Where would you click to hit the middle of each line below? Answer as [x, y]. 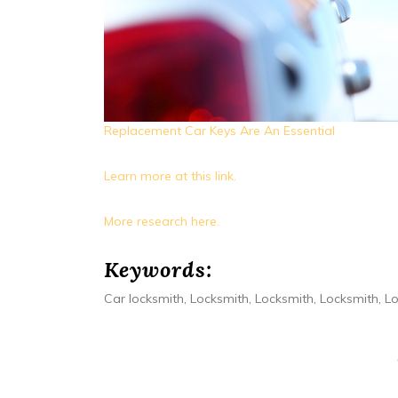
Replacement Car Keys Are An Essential [219, 130]
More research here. [162, 221]
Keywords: [158, 269]
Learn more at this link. [170, 175]
